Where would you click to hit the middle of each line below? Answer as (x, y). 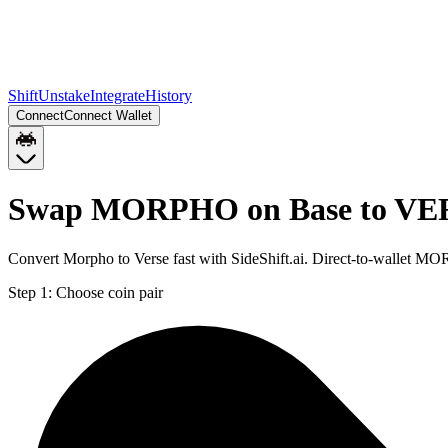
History (168, 95)
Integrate (117, 95)
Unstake (64, 95)
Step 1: (30, 292)
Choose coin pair (109, 292)
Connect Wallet (108, 115)
